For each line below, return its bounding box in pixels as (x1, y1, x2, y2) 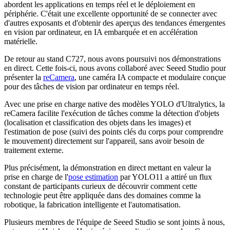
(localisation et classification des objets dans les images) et (4, 118, 191, 127)
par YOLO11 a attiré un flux (118, 172, 212, 181)
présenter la (4, 72, 43, 82)
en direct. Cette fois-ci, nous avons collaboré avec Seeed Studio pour (4, 63, 226, 72)
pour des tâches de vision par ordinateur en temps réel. (4, 82, 179, 91)
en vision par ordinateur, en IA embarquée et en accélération (4, 27, 198, 36)
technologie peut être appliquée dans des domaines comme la (4, 190, 201, 200)
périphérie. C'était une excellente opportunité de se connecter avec (4, 9, 217, 18)
